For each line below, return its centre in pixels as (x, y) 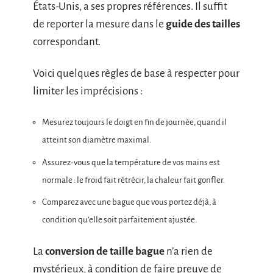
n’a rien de (189, 251)
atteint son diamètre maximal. (97, 140)
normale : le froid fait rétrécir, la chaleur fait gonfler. (133, 180)
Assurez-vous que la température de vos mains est (131, 162)
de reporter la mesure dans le (99, 24)
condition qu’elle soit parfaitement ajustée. (119, 220)
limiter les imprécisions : (88, 91)
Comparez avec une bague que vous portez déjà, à (129, 202)
